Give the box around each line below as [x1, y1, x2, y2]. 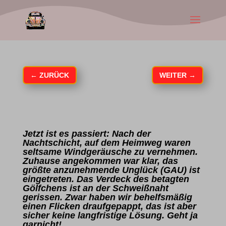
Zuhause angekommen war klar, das [22, 156, 178, 166]
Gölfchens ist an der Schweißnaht [22, 183, 168, 193]
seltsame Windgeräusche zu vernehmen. [22, 147, 198, 157]
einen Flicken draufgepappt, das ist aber [22, 201, 196, 211]
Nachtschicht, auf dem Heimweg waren [22, 138, 191, 148]
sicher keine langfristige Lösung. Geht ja [22, 210, 198, 220]
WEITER [159, 71, 187, 79]
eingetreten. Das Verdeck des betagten [22, 174, 189, 184]
